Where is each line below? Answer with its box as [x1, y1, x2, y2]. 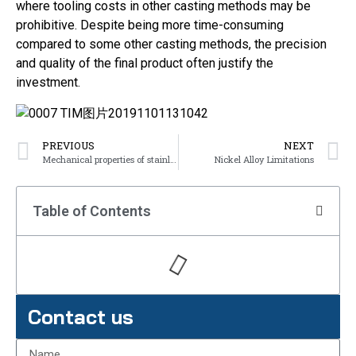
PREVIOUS [42, 139, 95, 153]
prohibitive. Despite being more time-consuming [16, 17, 284, 33]
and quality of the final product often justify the [16, 56, 273, 72]
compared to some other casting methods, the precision [16, 37, 327, 52]
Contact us [28, 304, 133, 330]
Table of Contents [33, 203, 151, 220]
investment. [16, 75, 80, 91]
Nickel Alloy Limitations [215, 153, 314, 166]
